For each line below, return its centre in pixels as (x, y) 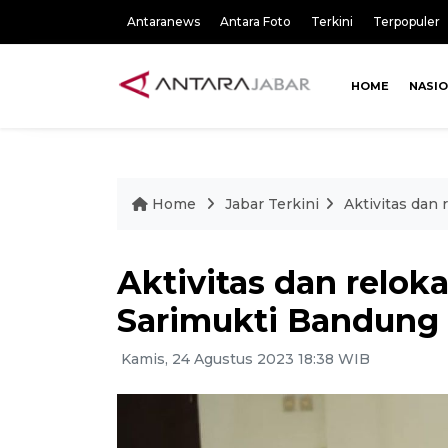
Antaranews (163, 21)
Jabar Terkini (272, 204)
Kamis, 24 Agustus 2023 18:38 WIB (243, 359)
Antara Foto (255, 21)
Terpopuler (406, 21)
